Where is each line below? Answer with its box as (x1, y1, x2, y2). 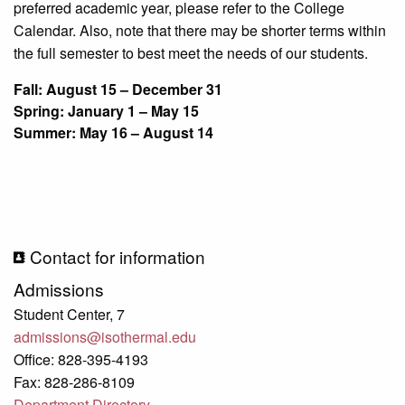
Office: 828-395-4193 (14, 348, 148, 370)
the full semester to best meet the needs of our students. (14, 42, 368, 63)
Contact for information (30, 243, 205, 268)
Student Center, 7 (14, 303, 125, 325)
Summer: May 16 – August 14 (14, 121, 213, 143)
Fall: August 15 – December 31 (14, 78, 222, 99)
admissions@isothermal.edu (14, 325, 196, 347)
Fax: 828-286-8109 (14, 371, 135, 392)
